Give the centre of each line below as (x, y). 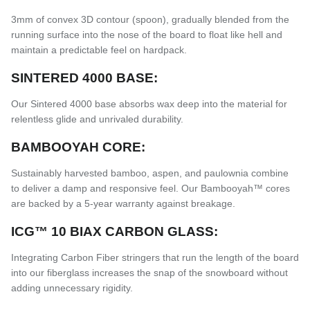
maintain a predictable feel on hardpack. (99, 49)
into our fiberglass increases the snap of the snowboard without (149, 272)
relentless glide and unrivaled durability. (97, 119)
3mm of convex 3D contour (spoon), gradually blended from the (150, 19)
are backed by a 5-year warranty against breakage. (123, 203)
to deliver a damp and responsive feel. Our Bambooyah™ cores (151, 188)
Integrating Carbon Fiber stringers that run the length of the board (155, 257)
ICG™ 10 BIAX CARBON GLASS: (115, 231)
